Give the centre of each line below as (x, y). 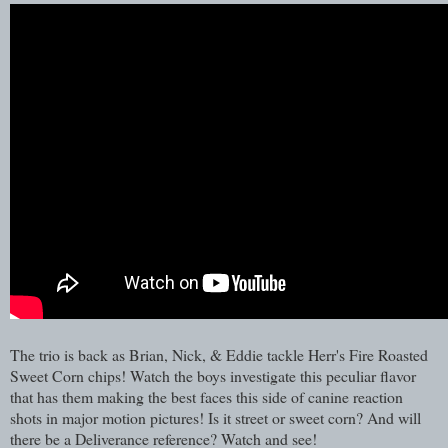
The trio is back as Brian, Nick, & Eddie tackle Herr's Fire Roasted (219, 354)
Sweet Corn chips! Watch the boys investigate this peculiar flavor (213, 375)
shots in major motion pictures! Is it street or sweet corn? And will (215, 417)
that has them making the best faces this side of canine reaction (206, 396)
